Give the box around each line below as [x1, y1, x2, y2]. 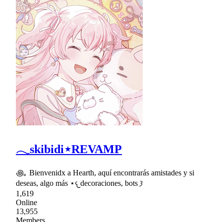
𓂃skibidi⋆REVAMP [16, 142, 122, 156]
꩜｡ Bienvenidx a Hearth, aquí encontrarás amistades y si [16, 168, 194, 177]
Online [16, 198, 37, 207]
